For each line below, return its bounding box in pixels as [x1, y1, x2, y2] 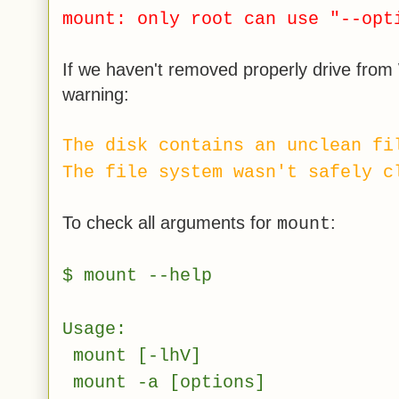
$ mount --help [62, 265, 212, 286]
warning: [62, 84, 129, 104]
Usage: [62, 318, 126, 339]
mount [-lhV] [62, 345, 201, 366]
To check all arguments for [62, 212, 277, 232]
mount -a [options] [62, 371, 265, 393]
